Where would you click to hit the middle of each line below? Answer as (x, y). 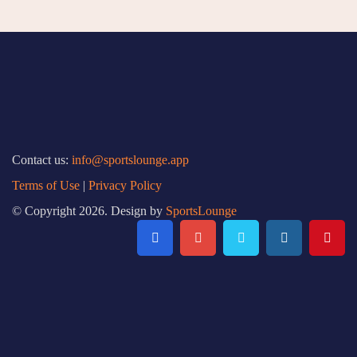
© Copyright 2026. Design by (89, 211)
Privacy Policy (125, 185)
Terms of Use (46, 185)
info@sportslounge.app (130, 160)
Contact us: (42, 160)
